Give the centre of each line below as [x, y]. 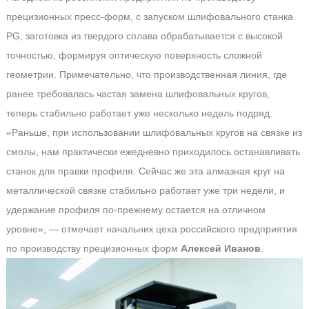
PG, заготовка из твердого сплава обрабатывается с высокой [144, 36]
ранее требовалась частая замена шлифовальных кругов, [138, 94]
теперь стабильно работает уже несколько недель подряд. [139, 113]
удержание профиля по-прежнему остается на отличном [136, 210]
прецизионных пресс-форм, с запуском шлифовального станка [149, 17]
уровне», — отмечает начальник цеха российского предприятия [151, 229]
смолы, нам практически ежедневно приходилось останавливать [153, 152]
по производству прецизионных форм [93, 248]
